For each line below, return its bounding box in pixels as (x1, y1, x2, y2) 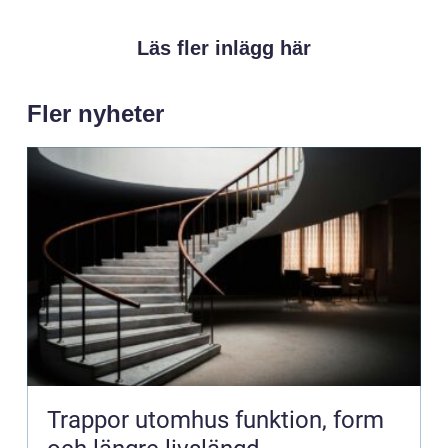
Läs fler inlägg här (137, 36, 311, 59)
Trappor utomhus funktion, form (47, 405, 235, 434)
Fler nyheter (27, 99, 164, 127)
